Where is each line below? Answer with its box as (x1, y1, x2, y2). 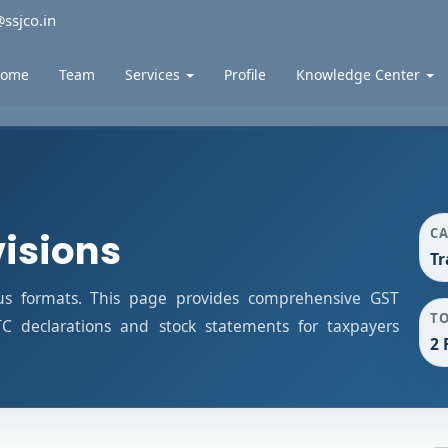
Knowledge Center (296, 65, 424, 84)
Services (125, 65, 184, 84)
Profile (224, 65, 266, 84)
